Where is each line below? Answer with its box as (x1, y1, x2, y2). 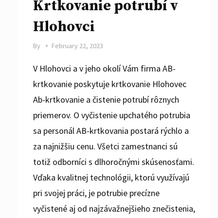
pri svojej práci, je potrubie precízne (33, 187, 160, 199)
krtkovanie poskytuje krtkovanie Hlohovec (33, 78, 186, 90)
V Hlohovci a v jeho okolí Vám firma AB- (33, 62, 176, 74)
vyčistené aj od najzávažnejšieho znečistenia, (33, 202, 195, 214)
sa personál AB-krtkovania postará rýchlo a (33, 125, 189, 136)
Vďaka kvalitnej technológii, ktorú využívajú (33, 171, 189, 183)
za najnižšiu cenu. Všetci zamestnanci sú (33, 140, 178, 152)
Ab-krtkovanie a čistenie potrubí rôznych (33, 93, 179, 105)
